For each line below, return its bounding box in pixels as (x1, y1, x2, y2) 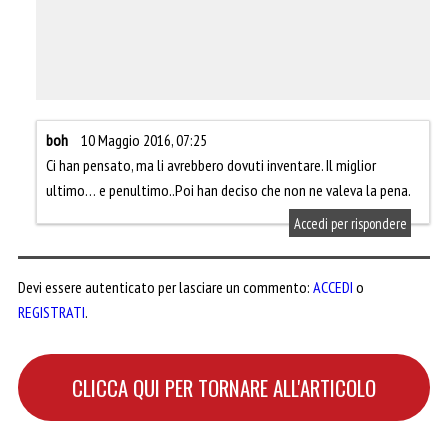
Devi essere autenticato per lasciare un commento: (18, 276, 313, 297)
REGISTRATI (18, 301, 85, 322)
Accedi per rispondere (293, 213, 407, 233)
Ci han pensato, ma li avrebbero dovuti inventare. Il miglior (46, 154, 376, 175)
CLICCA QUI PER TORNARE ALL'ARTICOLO (72, 372, 376, 404)
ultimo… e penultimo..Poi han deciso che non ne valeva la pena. (46, 179, 411, 200)
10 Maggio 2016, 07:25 (81, 129, 207, 150)
